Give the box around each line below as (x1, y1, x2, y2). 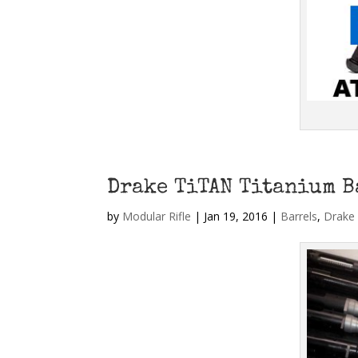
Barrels (280, 208, 318, 224)
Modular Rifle (122, 208, 192, 224)
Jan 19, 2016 (204, 208, 268, 224)
